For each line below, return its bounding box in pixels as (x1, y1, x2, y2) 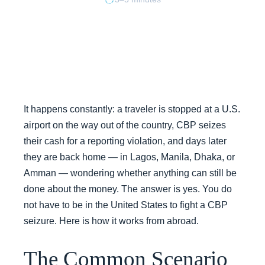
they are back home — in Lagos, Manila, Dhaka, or (24, 152, 235, 162)
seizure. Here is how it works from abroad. (24, 216, 199, 226)
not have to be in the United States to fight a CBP (24, 200, 228, 210)
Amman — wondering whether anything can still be (24, 168, 237, 178)
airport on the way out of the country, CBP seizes (24, 120, 226, 130)
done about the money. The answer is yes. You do (24, 184, 232, 194)
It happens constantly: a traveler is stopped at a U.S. (24, 104, 240, 114)
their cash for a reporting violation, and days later (24, 136, 227, 146)
